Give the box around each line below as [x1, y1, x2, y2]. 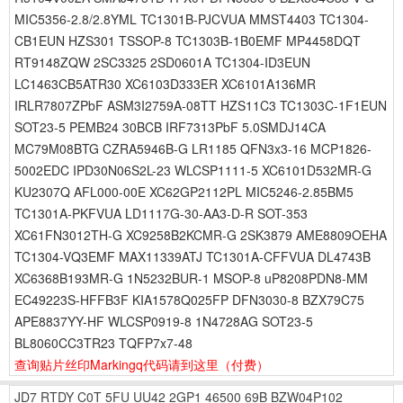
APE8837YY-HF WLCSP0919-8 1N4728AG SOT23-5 [14, 312, 313, 330]
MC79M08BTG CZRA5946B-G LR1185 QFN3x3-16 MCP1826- [14, 139, 372, 157]
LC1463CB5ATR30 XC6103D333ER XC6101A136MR [14, 75, 316, 93]
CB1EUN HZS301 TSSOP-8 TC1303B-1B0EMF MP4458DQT [14, 31, 361, 49]
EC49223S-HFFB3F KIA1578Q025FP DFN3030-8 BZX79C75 [14, 291, 364, 309]
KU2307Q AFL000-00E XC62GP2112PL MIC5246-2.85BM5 [14, 183, 354, 201]
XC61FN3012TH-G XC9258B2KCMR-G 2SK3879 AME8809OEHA [14, 226, 387, 244]
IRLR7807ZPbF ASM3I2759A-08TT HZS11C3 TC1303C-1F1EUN [14, 96, 387, 114]
